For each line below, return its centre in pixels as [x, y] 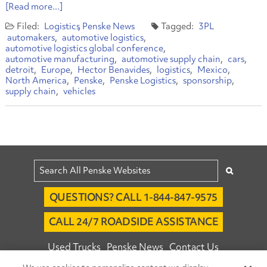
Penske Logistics [142, 81]
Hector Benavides [113, 70]
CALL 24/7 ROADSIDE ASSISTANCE [133, 222]
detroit [19, 70]
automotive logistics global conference [84, 49]
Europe [55, 70]
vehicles [79, 91]
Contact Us [194, 246]
